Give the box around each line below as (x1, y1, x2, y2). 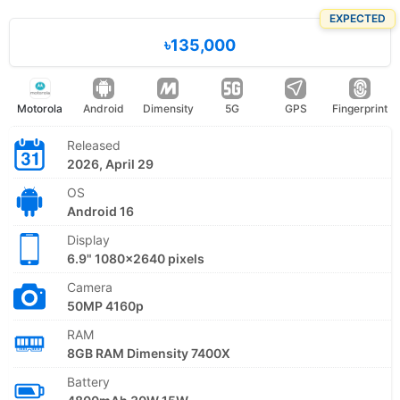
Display (67, 231, 110, 247)
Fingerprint (332, 101, 388, 115)
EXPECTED (329, 11, 386, 25)
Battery (67, 373, 110, 389)
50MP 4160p (67, 297, 144, 313)
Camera (67, 279, 112, 295)
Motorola (17, 101, 63, 115)
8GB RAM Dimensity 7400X (67, 345, 230, 361)
